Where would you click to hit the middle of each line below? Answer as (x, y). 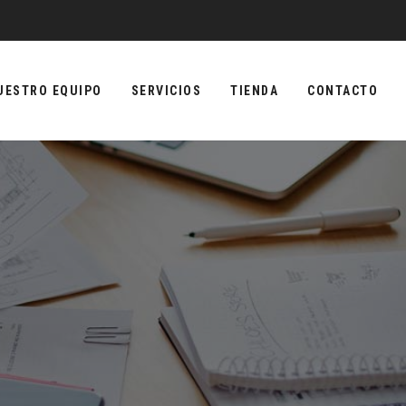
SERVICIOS (166, 91)
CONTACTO (343, 91)
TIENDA (254, 91)
